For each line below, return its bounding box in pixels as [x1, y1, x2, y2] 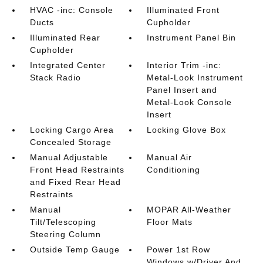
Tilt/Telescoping [29, 217, 96, 227]
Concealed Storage [29, 137, 112, 147]
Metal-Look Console [147, 97, 232, 107]
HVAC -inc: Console [29, 5, 113, 15]
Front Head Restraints [29, 165, 124, 174]
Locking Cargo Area [29, 125, 114, 134]
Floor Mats [147, 217, 193, 227]
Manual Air [147, 153, 193, 162]
